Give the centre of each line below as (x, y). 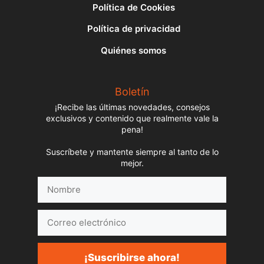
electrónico (61, 229)
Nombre (54, 183)
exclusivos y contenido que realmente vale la (132, 118)
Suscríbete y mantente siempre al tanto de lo (132, 152)
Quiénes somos (133, 51)
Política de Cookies (133, 7)
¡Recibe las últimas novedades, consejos (132, 107)
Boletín (132, 92)
